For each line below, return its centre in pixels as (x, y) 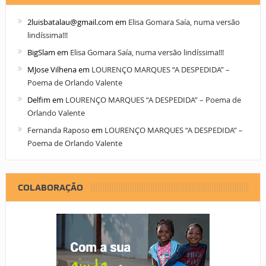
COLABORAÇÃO (50, 187)
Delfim (39, 99)
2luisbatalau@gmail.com (70, 22)
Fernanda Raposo (58, 130)
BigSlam (41, 52)
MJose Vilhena (52, 69)
